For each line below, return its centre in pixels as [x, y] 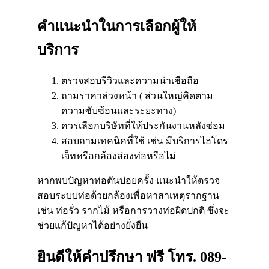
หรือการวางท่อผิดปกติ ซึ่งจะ [171, 210]
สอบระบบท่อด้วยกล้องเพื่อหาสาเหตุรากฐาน [128, 195]
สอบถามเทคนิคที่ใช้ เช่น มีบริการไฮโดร [145, 141]
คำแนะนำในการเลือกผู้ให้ [117, 26]
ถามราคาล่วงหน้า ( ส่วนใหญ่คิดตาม [137, 95]
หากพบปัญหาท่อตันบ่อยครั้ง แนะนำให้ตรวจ [128, 180]
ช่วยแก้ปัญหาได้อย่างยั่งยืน [92, 225]
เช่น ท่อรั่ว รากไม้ [75, 210]
